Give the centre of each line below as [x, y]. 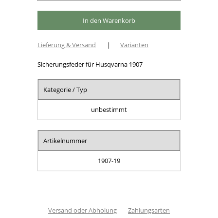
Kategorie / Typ [65, 89]
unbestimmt [109, 109]
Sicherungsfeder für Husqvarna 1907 [90, 64]
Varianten [135, 45]
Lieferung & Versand [67, 45]
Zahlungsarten [149, 210]
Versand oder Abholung [82, 210]
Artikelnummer [65, 140]
